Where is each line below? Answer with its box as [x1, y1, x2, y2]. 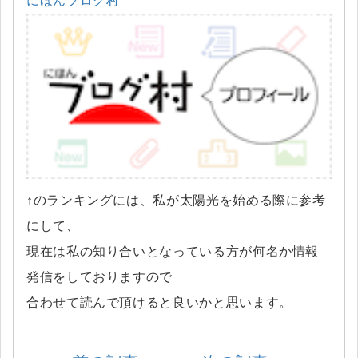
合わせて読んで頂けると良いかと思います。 [26, 296, 292, 310]
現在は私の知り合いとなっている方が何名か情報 [26, 245, 320, 259]
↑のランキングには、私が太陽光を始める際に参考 [26, 193, 326, 208]
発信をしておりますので [26, 270, 173, 284]
